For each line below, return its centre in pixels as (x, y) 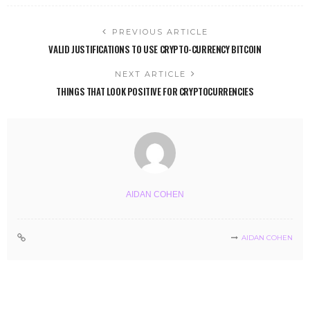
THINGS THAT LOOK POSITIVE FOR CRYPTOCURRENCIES (155, 91)
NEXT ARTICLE (150, 74)
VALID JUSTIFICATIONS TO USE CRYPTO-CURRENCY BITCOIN (155, 49)
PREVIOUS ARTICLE (160, 31)
